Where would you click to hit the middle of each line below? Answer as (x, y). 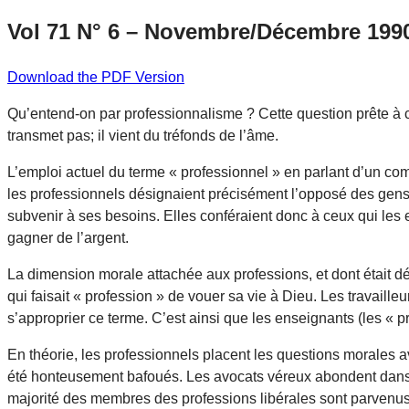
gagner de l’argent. (68, 237)
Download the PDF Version (96, 77)
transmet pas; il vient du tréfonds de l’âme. (143, 135)
